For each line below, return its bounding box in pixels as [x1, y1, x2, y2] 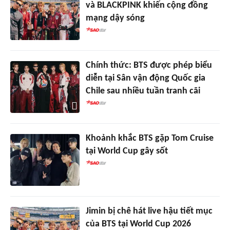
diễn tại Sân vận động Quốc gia [85, 73, 205, 83]
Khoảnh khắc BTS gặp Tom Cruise [85, 133, 214, 143]
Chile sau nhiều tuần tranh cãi [85, 86, 200, 96]
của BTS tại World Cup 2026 [85, 219, 191, 229]
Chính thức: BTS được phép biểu [85, 60, 212, 70]
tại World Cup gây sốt [85, 146, 168, 156]
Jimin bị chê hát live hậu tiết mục [85, 206, 213, 216]
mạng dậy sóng [85, 13, 145, 23]
